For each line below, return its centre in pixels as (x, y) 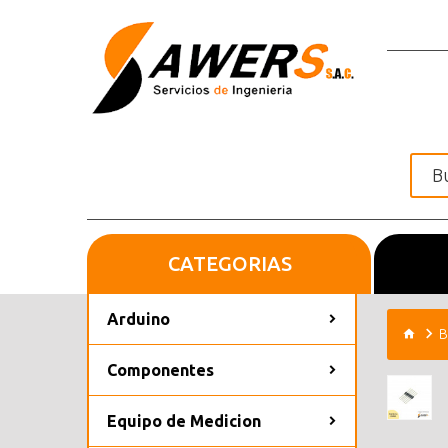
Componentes (160, 369)
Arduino (138, 318)
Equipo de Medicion (184, 420)
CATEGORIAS (229, 263)
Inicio (256, 263)
